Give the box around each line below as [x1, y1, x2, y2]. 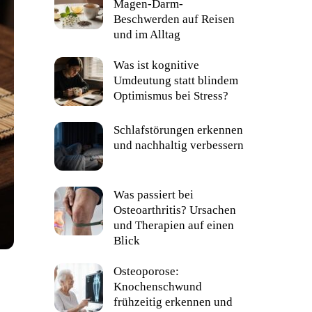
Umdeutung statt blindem [113, 73, 238, 87]
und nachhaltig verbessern [113, 137, 244, 152]
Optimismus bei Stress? [113, 88, 228, 102]
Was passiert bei [113, 187, 194, 201]
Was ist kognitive [113, 58, 199, 72]
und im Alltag [113, 26, 180, 41]
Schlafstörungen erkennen [113, 122, 243, 136]
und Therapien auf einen [113, 217, 234, 232]
